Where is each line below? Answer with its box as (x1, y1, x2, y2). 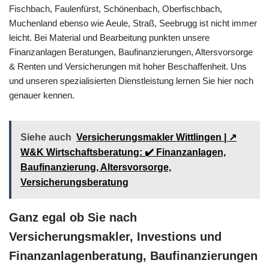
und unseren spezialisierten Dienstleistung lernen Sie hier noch (9, 75, 253, 86)
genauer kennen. (9, 89, 74, 100)
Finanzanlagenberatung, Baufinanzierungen (9, 249, 258, 262)
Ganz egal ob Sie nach (9, 210, 137, 224)
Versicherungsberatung (20, 177, 128, 187)
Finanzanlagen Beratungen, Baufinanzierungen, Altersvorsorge (9, 46, 253, 57)
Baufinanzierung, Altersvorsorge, (20, 162, 171, 172)
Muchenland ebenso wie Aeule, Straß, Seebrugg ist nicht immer (9, 17, 257, 28)
